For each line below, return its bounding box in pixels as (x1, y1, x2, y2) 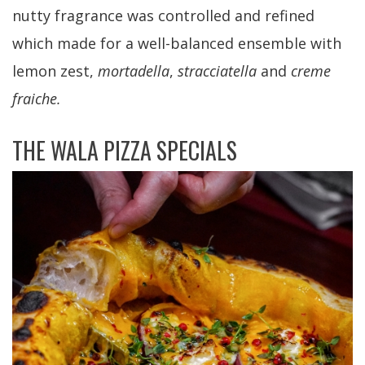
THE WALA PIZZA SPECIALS (12, 134, 237, 168)
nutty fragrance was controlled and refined (12, 6, 314, 26)
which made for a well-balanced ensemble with (12, 33, 341, 54)
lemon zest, (12, 61, 98, 81)
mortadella (98, 61, 169, 81)
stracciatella (178, 61, 257, 81)
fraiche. (12, 89, 61, 109)
